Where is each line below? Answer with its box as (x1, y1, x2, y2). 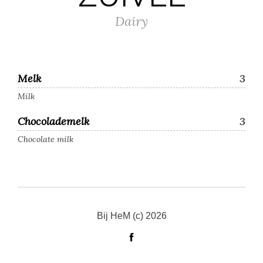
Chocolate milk (18, 134, 73, 144)
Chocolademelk (18, 114, 89, 128)
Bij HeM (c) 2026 (96, 211, 167, 221)
